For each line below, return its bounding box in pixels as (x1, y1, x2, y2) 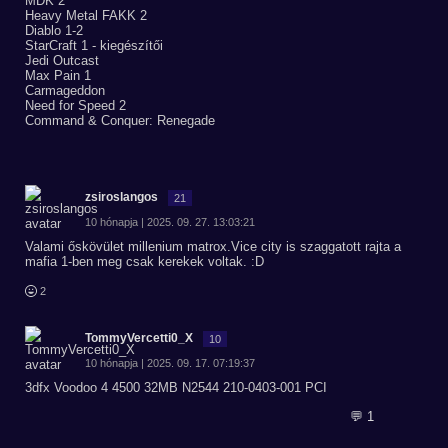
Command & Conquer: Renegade (25, 113, 215, 128)
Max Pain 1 (25, 68, 91, 83)
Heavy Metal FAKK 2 (25, 8, 147, 23)
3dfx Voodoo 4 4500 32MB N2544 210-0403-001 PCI (25, 380, 327, 395)
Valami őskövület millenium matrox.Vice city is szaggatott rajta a (25, 239, 401, 254)
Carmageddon (25, 83, 105, 98)
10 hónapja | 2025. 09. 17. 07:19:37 (85, 357, 255, 369)
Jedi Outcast (25, 53, 99, 68)
